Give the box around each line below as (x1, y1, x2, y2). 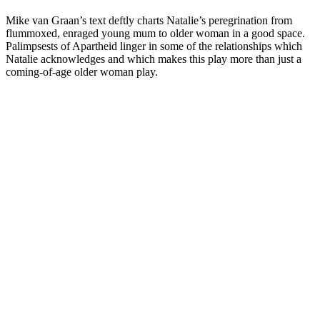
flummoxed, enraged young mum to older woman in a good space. (6, 26, 305, 39)
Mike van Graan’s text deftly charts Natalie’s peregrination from (6, 14, 292, 26)
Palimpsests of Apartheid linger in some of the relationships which (6, 39, 302, 52)
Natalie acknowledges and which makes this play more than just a (6, 52, 301, 65)
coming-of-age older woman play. (6, 65, 158, 78)
